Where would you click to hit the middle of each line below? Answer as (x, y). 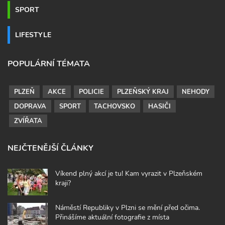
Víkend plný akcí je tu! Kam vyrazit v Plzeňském (129, 173)
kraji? (63, 183)
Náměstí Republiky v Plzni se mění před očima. (128, 207)
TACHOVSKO (115, 106)
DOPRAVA (30, 106)
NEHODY (196, 92)
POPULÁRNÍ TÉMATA (49, 64)
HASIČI (159, 106)
